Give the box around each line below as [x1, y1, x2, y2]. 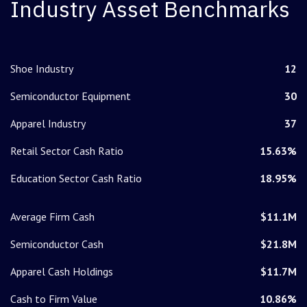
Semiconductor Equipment [10, 89, 131, 103]
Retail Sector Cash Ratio [10, 144, 123, 158]
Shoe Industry [10, 62, 73, 76]
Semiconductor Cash [10, 237, 103, 251]
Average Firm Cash [10, 210, 95, 224]
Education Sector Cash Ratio [10, 171, 142, 186]
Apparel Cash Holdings [10, 265, 113, 279]
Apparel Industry [10, 116, 86, 131]
